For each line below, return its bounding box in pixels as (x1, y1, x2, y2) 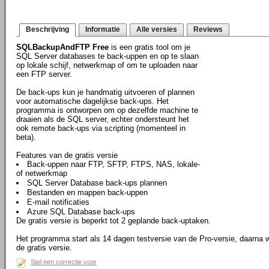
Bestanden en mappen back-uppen (27, 188, 148, 197)
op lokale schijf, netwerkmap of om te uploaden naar (16, 61, 198, 70)
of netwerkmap (16, 169, 67, 178)
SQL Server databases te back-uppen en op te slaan (16, 52, 199, 61)
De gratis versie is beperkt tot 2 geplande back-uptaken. (16, 216, 211, 225)
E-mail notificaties (27, 198, 89, 207)
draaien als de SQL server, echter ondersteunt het (16, 115, 189, 124)
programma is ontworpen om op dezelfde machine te (16, 106, 198, 115)
